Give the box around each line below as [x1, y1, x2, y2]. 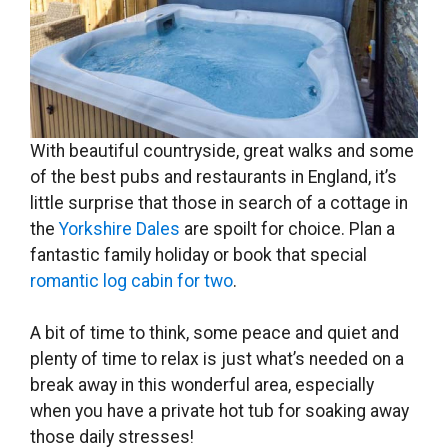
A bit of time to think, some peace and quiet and [30, 323, 399, 344]
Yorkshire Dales [59, 218, 180, 239]
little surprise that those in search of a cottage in [30, 192, 408, 213]
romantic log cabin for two [30, 270, 233, 291]
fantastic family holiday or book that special [30, 244, 367, 265]
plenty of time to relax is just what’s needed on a [30, 349, 404, 370]
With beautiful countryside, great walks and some [30, 140, 414, 161]
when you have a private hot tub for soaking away [30, 401, 409, 422]
